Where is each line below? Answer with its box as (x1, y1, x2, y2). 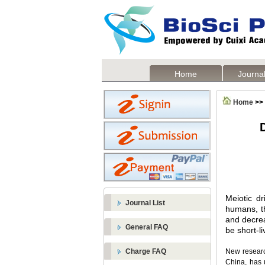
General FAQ (125, 223, 168, 231)
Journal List (125, 199, 165, 207)
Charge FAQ (125, 247, 166, 256)
